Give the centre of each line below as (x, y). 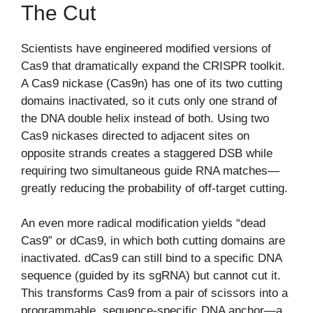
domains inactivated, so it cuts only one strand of (149, 101)
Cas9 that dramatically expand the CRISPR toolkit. (153, 66)
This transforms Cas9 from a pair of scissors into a (154, 293)
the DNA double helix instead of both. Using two (145, 118)
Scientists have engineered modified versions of (146, 48)
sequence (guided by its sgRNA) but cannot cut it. (151, 276)
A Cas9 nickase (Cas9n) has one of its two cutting (152, 83)
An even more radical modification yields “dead (143, 224)
